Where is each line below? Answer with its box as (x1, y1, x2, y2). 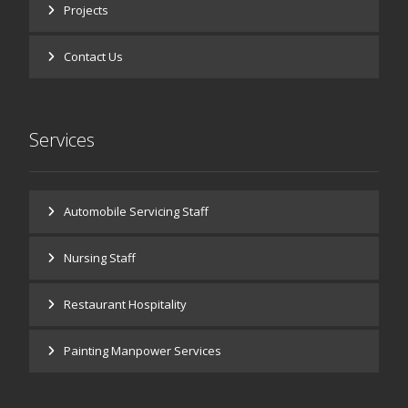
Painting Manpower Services (64, 342, 222, 359)
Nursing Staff (64, 250, 137, 266)
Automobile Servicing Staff (64, 203, 209, 219)
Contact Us (64, 48, 124, 65)
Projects (64, 2, 109, 18)
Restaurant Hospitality (64, 296, 188, 312)
